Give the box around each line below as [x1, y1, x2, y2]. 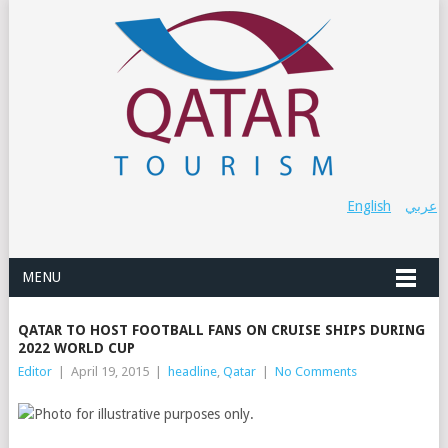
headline [167, 364, 217, 379]
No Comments [274, 364, 357, 379]
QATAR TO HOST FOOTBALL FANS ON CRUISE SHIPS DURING [17, 322, 425, 338]
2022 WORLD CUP [17, 340, 135, 356]
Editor [17, 364, 52, 379]
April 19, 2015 [70, 364, 149, 379]
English [347, 198, 392, 214]
